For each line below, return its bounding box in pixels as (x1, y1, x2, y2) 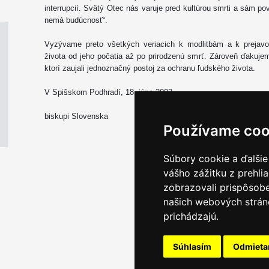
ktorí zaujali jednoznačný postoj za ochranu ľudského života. (44, 64, 255, 73)
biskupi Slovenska (44, 112, 108, 121)
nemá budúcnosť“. (44, 16, 107, 25)
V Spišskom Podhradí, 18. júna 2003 (44, 88, 172, 97)
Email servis (203, 249, 243, 259)
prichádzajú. (163, 210, 219, 222)
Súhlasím (173, 241, 211, 252)
